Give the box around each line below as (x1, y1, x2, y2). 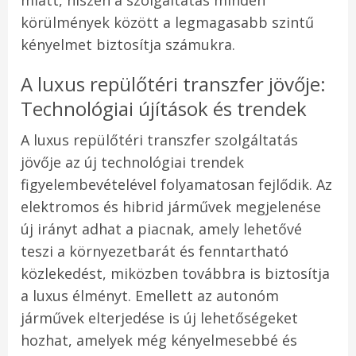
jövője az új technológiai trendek (21, 153, 244, 172)
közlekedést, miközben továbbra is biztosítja (21, 264, 330, 284)
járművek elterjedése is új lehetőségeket (21, 308, 298, 328)
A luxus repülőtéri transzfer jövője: (21, 71, 326, 98)
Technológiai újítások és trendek (21, 95, 307, 122)
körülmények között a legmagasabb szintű (21, 13, 314, 33)
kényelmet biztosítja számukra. (21, 35, 235, 55)
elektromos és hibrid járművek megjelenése (21, 197, 321, 217)
